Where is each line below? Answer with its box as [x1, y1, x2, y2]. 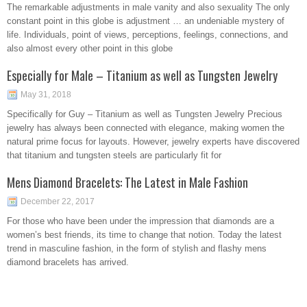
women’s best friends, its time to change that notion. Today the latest [7, 230, 282, 240]
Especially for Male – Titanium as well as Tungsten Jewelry [7, 66, 278, 84]
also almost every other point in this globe [7, 43, 173, 53]
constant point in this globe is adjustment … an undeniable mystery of [7, 16, 284, 26]
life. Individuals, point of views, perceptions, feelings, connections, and [7, 29, 288, 40]
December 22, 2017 [21, 197, 95, 206]
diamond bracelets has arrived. [7, 257, 129, 267]
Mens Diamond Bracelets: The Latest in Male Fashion [7, 173, 248, 191]
